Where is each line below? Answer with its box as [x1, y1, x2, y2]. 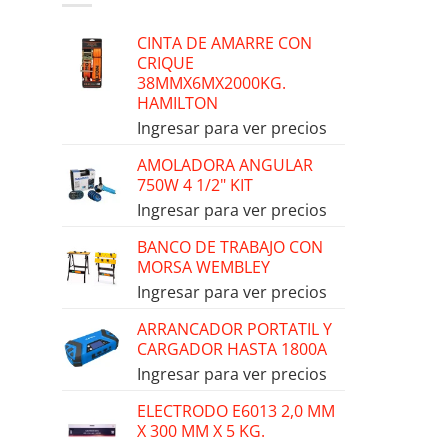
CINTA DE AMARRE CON [137, 32, 312, 55]
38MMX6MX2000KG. [137, 72, 286, 95]
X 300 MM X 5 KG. [137, 420, 265, 443]
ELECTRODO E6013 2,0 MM [137, 400, 335, 423]
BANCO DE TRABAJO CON [137, 236, 323, 259]
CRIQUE [137, 52, 194, 75]
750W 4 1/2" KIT [137, 174, 253, 197]
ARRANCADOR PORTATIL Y [137, 318, 332, 341]
